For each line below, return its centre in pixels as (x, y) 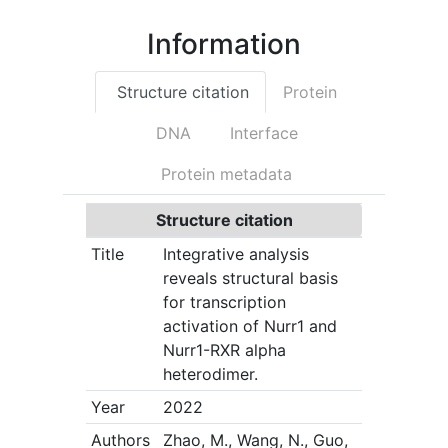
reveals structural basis (250, 278)
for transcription (224, 302)
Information (224, 44)
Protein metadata (224, 174)
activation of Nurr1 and (249, 326)
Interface (261, 133)
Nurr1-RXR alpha (224, 350)
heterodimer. (210, 374)
